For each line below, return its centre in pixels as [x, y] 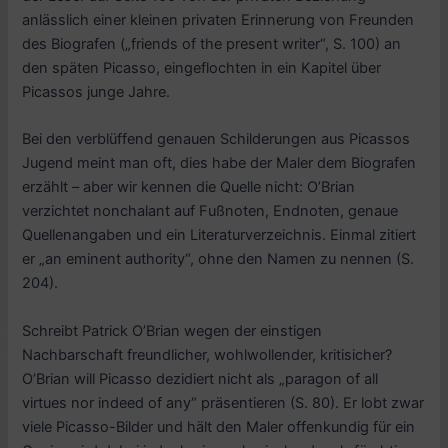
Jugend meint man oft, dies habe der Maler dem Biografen [219, 163]
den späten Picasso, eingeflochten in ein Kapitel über [202, 68]
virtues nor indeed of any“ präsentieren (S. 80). [183, 402]
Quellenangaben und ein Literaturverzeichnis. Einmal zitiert [219, 235]
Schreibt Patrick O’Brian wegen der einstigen [172, 330]
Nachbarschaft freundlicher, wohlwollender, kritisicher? [207, 354]
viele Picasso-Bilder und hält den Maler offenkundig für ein [219, 426]
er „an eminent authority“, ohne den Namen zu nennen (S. [218, 259]
